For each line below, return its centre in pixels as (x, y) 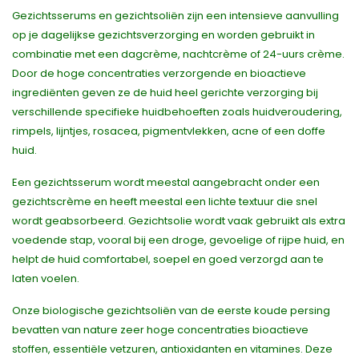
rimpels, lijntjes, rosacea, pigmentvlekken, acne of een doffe (169, 131)
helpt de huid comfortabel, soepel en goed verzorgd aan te (168, 259)
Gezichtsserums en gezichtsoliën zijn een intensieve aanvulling (175, 16)
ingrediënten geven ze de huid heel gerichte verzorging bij (165, 93)
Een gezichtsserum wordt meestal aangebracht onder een (166, 182)
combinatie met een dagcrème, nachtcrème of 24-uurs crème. (178, 54)
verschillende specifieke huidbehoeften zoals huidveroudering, (177, 112)
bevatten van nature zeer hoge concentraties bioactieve (160, 330)
